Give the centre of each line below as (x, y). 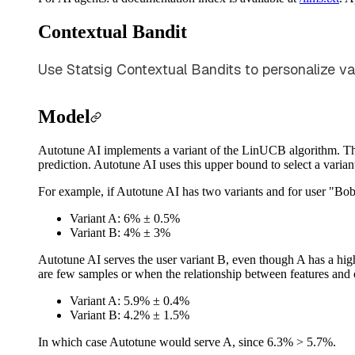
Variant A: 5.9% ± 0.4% (130, 300)
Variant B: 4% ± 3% (120, 232)
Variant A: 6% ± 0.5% (125, 218)
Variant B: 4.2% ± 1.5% (130, 315)
